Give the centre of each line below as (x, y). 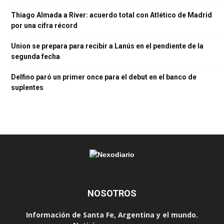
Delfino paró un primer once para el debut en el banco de (104, 77)
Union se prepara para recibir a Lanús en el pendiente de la (107, 46)
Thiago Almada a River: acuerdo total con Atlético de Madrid (111, 15)
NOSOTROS (112, 193)
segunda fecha (35, 56)
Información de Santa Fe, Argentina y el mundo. (112, 215)
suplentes (27, 87)
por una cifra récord (44, 25)
